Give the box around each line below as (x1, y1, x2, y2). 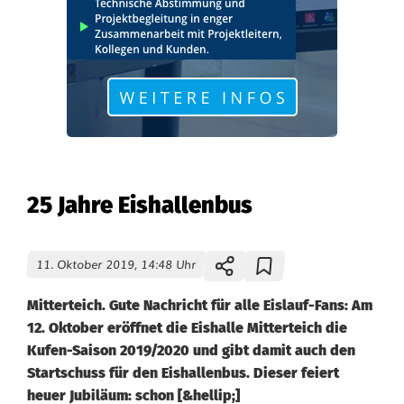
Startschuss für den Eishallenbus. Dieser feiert (27, 364, 339, 381)
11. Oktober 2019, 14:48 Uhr (35, 255, 197, 272)
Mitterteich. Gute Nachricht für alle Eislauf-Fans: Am (27, 297, 372, 314)
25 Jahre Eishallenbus (27, 191, 252, 219)
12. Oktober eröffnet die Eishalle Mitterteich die (27, 319, 347, 336)
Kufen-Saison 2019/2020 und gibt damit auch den (27, 342, 355, 359)
